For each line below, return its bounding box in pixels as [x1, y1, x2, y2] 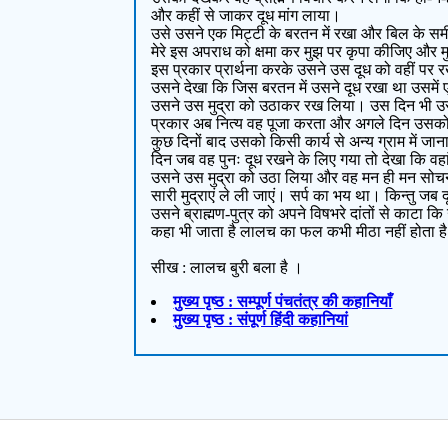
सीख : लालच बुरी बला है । [151, 259, 304, 277]
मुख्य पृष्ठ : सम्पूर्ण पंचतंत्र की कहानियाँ [173, 293, 393, 311]
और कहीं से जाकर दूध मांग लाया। [151, 7, 342, 25]
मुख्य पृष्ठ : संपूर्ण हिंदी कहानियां [173, 311, 349, 329]
